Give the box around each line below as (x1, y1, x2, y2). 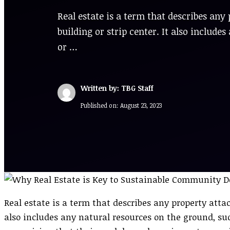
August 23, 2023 (120, 101, 162, 109)
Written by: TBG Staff (81, 83, 154, 93)
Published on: (81, 101, 120, 109)
